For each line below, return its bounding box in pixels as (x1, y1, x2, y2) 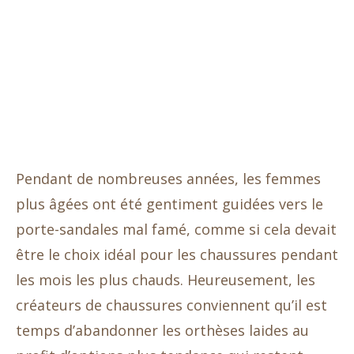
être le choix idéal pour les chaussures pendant (16, 245, 338, 264)
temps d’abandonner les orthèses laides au (16, 321, 309, 340)
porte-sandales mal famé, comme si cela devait (16, 220, 337, 239)
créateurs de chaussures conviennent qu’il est (16, 296, 327, 314)
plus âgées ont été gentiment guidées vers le (16, 194, 323, 213)
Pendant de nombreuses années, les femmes (16, 169, 321, 188)
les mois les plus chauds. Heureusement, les (16, 270, 315, 289)
